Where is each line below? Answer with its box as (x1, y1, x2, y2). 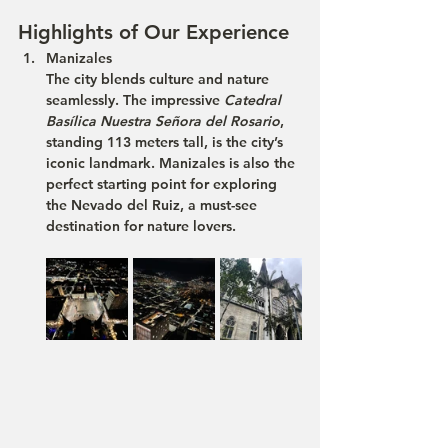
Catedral (224, 91, 285, 109)
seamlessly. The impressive (46, 91, 224, 109)
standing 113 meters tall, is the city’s (46, 133, 287, 151)
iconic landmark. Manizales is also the (46, 154, 299, 172)
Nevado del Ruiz (71, 196, 180, 214)
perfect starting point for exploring (46, 175, 281, 193)
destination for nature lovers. (46, 217, 236, 235)
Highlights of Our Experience (18, 20, 289, 44)
